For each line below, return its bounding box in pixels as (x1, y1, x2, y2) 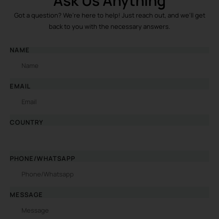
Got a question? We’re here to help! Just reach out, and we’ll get (14, 11, 205, 20)
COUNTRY (10, 118, 44, 127)
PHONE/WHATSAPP (10, 154, 75, 163)
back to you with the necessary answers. (49, 22, 170, 31)
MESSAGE (10, 190, 43, 199)
